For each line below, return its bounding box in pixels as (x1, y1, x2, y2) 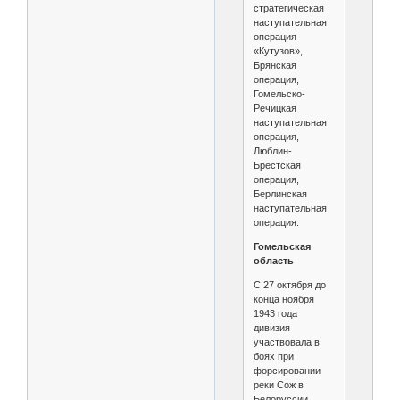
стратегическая (253, 3, 324, 14)
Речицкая (253, 103, 296, 114)
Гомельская (253, 241, 311, 253)
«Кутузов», (253, 46, 303, 57)
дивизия (253, 322, 290, 334)
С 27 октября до (253, 279, 326, 291)
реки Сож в (253, 379, 304, 391)
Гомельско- (253, 88, 305, 100)
